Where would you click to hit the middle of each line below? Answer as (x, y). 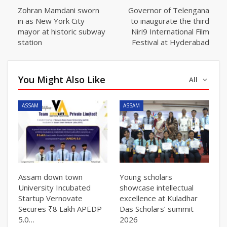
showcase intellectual (157, 187)
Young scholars (146, 177)
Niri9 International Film (170, 31)
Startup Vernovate (50, 198)
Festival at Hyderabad (171, 42)
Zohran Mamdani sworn (59, 10)
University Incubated (54, 187)
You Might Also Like (62, 79)
